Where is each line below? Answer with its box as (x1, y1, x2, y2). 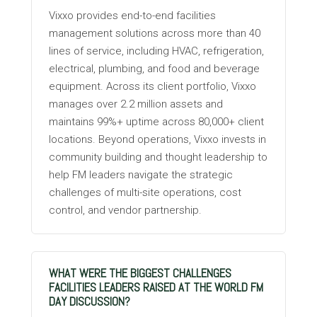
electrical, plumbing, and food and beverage (49, 62, 260, 75)
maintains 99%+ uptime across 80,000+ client (49, 115, 264, 128)
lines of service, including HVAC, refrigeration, (49, 44, 264, 57)
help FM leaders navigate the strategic (49, 168, 233, 181)
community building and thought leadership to (49, 150, 267, 163)
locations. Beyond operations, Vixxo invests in (49, 132, 266, 146)
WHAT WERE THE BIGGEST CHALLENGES (49, 265, 231, 281)
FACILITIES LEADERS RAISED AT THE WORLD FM (49, 279, 263, 295)
